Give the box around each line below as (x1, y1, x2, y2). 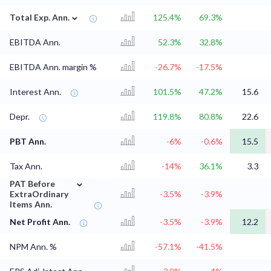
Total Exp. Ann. (10, 12, 70, 23)
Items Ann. (10, 199, 52, 210)
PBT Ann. (10, 136, 46, 147)
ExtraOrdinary (10, 189, 69, 200)
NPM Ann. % (10, 241, 57, 252)
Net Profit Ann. (10, 217, 70, 227)
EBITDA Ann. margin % (10, 62, 97, 73)
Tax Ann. (10, 161, 42, 172)
